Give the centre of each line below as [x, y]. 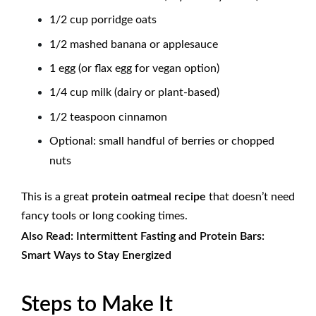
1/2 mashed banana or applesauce [134, 44]
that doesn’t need [250, 197]
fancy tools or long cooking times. [104, 216]
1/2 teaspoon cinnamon [108, 117]
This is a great [56, 197]
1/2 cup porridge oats [103, 20]
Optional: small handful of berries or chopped [162, 141]
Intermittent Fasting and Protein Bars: [170, 237]
